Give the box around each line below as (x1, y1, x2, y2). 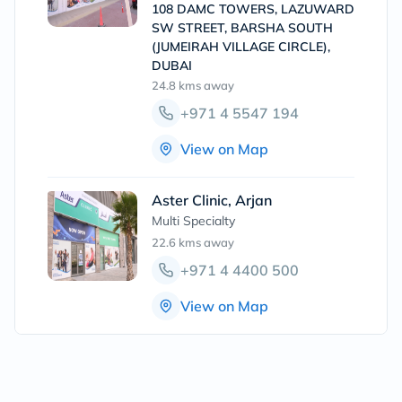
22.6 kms (152, 235, 201, 249)
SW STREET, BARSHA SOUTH (152, 20, 333, 36)
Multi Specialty (152, 213, 235, 229)
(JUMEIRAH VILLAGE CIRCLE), (152, 39, 330, 55)
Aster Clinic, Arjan (152, 191, 272, 209)
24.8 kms (152, 78, 201, 92)
